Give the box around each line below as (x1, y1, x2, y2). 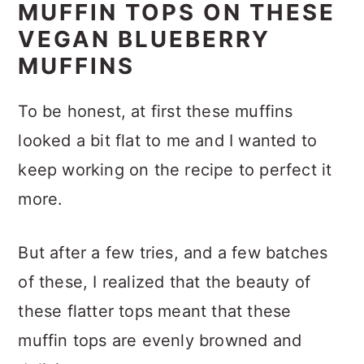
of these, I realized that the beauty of (18, 271, 311, 292)
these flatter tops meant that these (18, 301, 292, 321)
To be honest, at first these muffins (18, 101, 293, 121)
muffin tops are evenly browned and (18, 330, 302, 350)
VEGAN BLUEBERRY (18, 24, 271, 53)
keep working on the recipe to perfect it (18, 159, 332, 180)
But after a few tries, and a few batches (18, 242, 328, 262)
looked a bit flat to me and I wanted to (18, 130, 318, 150)
